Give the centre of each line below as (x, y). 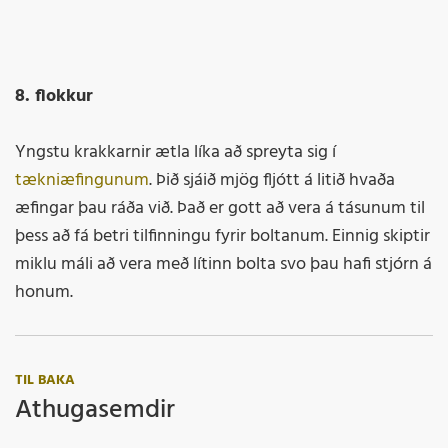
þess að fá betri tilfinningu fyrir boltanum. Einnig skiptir (222, 237)
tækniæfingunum (82, 181)
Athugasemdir (95, 411)
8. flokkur (54, 97)
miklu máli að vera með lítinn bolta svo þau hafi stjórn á (223, 265)
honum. (44, 293)
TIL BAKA (45, 381)
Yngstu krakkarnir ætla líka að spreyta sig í (175, 153)
